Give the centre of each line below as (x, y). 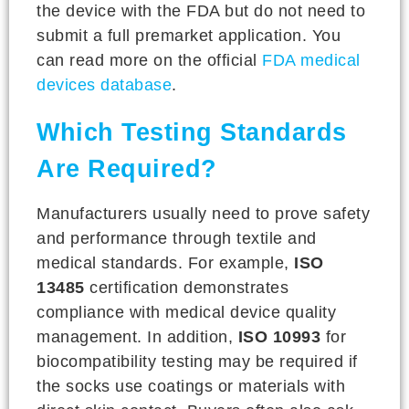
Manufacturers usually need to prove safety (203, 214)
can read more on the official (149, 60)
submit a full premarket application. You (189, 36)
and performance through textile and (177, 238)
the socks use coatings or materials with (191, 386)
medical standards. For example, (165, 263)
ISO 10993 (279, 337)
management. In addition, (137, 337)
